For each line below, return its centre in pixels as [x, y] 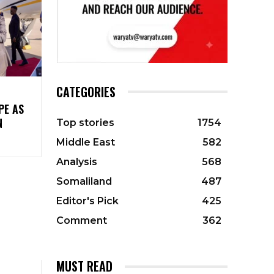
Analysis [77, 162]
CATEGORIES [86, 92]
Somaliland [84, 182]
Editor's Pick [87, 201]
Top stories [85, 123]
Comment [82, 221]
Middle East [86, 143]
